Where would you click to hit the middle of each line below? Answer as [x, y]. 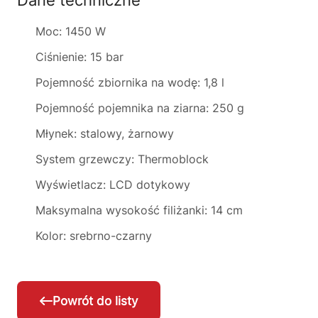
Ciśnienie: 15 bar [79, 57]
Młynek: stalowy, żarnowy [105, 133]
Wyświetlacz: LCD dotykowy [113, 185]
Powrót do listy [95, 301]
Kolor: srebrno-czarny [94, 236]
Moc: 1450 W [71, 31]
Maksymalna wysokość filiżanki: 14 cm [139, 210]
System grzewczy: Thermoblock [122, 159]
